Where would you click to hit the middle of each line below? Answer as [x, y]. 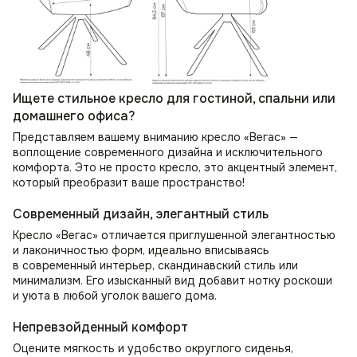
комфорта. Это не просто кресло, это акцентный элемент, [175, 167]
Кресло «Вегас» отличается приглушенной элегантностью [174, 235]
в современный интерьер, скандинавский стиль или [155, 265]
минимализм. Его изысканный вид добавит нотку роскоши [173, 280]
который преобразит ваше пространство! [129, 182]
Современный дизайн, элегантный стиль [141, 214]
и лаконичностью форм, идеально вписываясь [141, 250]
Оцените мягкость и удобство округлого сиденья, [153, 348]
